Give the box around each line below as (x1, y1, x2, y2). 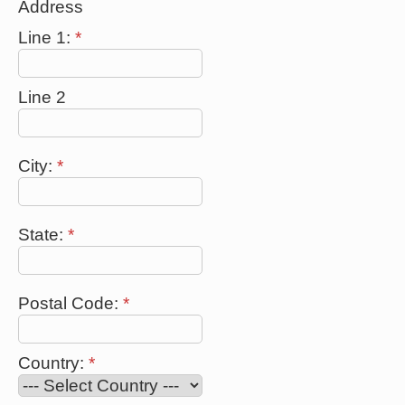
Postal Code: (18, 293, 123, 313)
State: (18, 224, 68, 244)
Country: (18, 353, 89, 372)
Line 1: (18, 27, 75, 47)
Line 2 (18, 87, 66, 107)
